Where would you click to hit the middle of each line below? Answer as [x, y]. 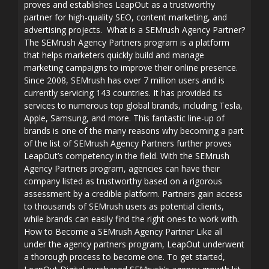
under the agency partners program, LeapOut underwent [134, 244]
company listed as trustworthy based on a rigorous [123, 181]
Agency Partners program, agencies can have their [122, 168]
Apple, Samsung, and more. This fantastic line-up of [124, 118]
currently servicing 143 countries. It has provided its [123, 93]
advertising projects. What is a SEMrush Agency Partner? [134, 30]
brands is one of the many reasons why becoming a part [134, 131]
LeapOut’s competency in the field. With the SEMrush [127, 156]
